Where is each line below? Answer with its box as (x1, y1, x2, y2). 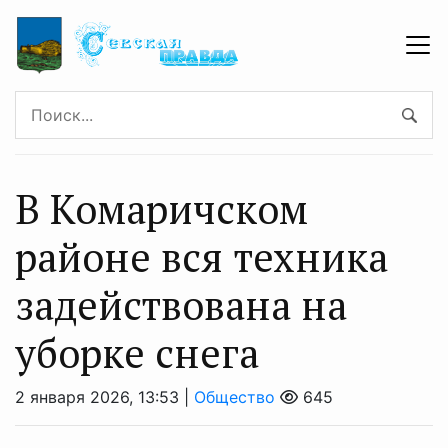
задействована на (15, 277, 347, 331)
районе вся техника (15, 229, 388, 283)
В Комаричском (15, 181, 308, 235)
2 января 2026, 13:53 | (15, 386, 194, 407)
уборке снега (15, 325, 259, 379)
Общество (194, 386, 275, 407)
